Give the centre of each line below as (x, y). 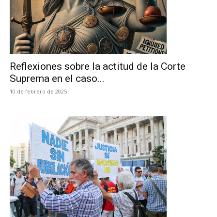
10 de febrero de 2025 (38, 91)
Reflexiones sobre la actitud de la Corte (98, 66)
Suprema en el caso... (57, 78)
